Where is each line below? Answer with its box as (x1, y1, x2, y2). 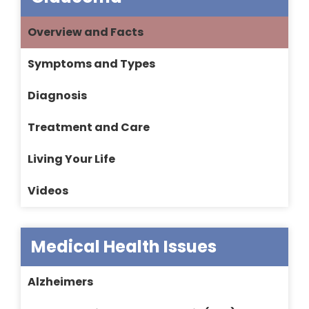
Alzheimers (28, 274, 93, 290)
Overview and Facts (28, 24, 143, 41)
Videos (28, 183, 68, 199)
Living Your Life (28, 151, 115, 168)
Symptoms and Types (28, 56, 155, 72)
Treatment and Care (28, 119, 150, 136)
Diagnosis (28, 88, 87, 104)
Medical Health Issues (31, 235, 217, 259)
